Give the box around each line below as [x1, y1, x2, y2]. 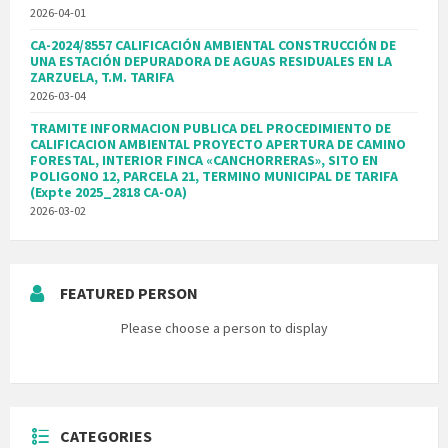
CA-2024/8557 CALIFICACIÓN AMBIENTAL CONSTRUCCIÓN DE [30, 35, 396, 54]
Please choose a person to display [120, 318, 328, 337]
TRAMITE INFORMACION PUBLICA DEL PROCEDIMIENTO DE [30, 118, 391, 137]
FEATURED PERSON [60, 282, 198, 303]
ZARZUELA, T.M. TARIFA [30, 67, 174, 86]
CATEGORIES [60, 425, 152, 446]
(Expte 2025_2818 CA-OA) [30, 182, 187, 201]
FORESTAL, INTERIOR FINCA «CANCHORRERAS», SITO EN [30, 150, 378, 169]
